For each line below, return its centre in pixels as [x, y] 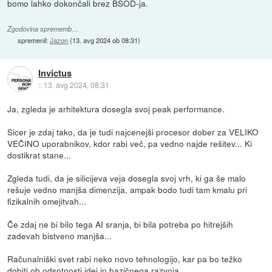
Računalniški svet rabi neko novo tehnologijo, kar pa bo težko [125, 259]
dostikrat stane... [39, 155]
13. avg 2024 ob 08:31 [105, 40]
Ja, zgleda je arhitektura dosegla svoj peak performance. [116, 109]
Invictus [55, 73]
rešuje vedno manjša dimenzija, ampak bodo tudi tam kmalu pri [127, 190]
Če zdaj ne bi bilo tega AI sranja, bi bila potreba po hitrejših [121, 224]
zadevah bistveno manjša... [60, 236]
